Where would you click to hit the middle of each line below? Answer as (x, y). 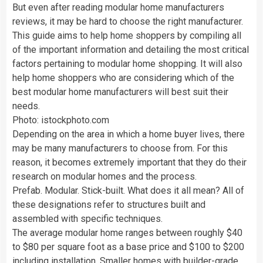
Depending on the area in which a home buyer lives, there (129, 134)
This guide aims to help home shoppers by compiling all (127, 35)
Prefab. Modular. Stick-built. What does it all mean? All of (128, 190)
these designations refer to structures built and (109, 204)
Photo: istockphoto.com (61, 120)
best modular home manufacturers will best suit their (120, 92)
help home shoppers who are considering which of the (123, 77)
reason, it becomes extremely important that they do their (129, 162)
